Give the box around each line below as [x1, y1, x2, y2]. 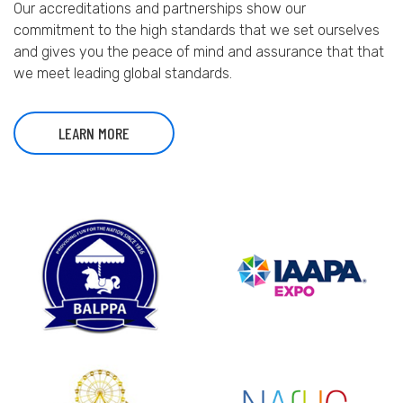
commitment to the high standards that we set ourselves [13, 22, 380, 39]
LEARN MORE [58, 123, 130, 143]
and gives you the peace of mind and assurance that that [13, 43, 384, 60]
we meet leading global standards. [13, 65, 232, 82]
